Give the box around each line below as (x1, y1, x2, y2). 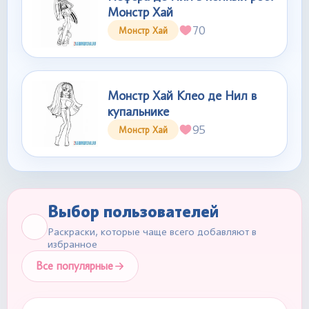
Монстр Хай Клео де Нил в (108, 88, 257, 103)
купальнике (108, 104, 169, 119)
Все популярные (36, 259, 113, 272)
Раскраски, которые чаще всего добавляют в (48, 226, 257, 238)
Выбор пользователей (48, 201, 219, 221)
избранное (48, 238, 97, 250)
